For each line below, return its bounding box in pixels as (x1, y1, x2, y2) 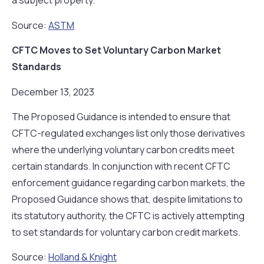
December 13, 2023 (12, 85, 94, 98)
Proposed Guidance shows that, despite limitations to (12, 192, 243, 206)
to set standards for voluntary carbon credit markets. (12, 225, 240, 239)
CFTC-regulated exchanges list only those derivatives (12, 126, 245, 140)
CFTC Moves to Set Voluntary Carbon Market (12, 44, 221, 57)
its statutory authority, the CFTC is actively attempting (12, 209, 245, 222)
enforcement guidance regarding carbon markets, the (12, 176, 245, 189)
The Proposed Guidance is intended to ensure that (12, 110, 230, 123)
